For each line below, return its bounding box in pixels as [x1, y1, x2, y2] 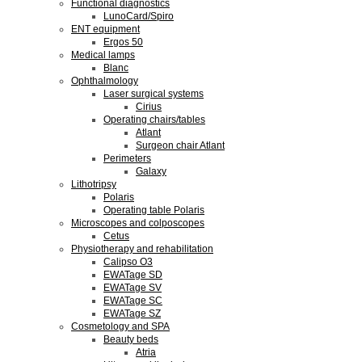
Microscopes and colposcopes [71, 217, 204, 229]
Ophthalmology [71, 75, 138, 86]
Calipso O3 [103, 256, 153, 267]
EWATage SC [103, 295, 162, 306]
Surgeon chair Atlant [136, 140, 225, 151]
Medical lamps [71, 49, 135, 61]
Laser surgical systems [103, 88, 204, 99]
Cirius [136, 101, 162, 112]
